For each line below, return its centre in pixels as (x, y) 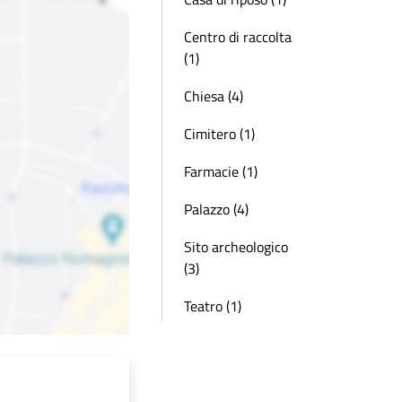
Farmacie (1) (221, 171)
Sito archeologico (236, 247)
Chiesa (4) (214, 96)
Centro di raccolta (238, 37)
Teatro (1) (213, 306)
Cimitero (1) (219, 134)
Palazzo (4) (216, 209)
